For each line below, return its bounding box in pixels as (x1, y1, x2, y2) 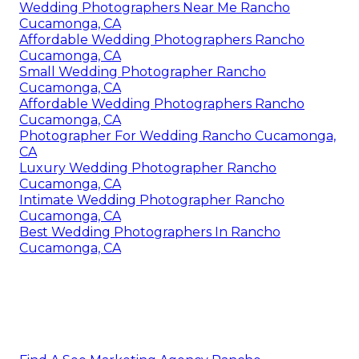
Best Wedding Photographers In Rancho (19, 224, 280, 240)
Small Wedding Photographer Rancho (19, 64, 266, 80)
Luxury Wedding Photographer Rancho (19, 160, 276, 176)
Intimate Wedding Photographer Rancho (19, 192, 284, 208)
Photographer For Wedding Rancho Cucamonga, (19, 128, 336, 144)
